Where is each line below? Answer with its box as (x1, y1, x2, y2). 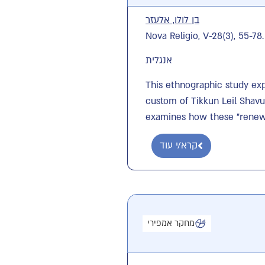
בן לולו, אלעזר (146, 14, 200, 27)
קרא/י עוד (160, 139, 198, 153)
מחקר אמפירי (147, 218, 195, 230)
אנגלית (146, 54, 173, 67)
